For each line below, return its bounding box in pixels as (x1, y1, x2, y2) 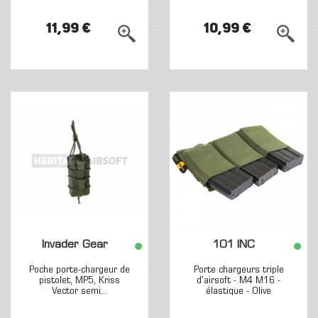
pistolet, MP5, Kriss (39, 275, 120, 286)
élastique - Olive (206, 286, 271, 297)
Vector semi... (52, 286, 107, 297)
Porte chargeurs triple (193, 265, 284, 275)
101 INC (212, 240, 256, 251)
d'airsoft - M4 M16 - (197, 275, 280, 286)
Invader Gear (41, 240, 108, 251)
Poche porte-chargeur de (29, 265, 130, 275)
